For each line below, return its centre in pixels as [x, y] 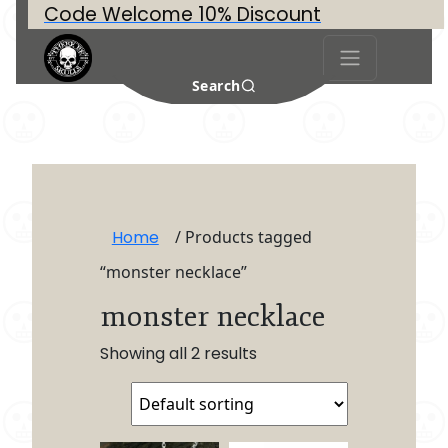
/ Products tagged [241, 236]
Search [216, 85]
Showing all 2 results [178, 353]
